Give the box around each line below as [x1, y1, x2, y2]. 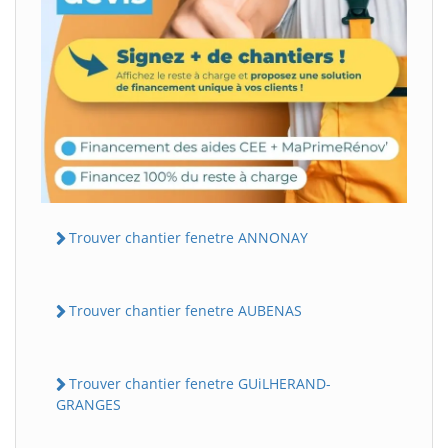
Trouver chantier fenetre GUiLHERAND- [69, 374, 331, 394]
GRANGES [56, 395, 121, 415]
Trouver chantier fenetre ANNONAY [69, 227, 308, 247]
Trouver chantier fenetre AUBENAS [69, 300, 302, 320]
